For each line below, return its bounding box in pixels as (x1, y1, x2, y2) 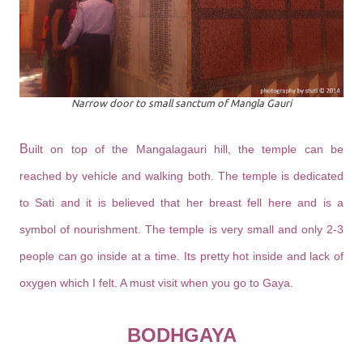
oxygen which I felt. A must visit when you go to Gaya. (19, 275, 293, 289)
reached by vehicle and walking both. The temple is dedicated (19, 169, 344, 182)
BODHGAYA (126, 323, 237, 346)
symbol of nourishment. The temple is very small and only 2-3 (19, 222, 344, 236)
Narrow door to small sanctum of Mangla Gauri (71, 96, 292, 109)
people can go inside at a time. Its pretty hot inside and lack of (19, 249, 344, 263)
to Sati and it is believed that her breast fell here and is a (19, 195, 344, 209)
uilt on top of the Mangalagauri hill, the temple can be (28, 142, 344, 156)
